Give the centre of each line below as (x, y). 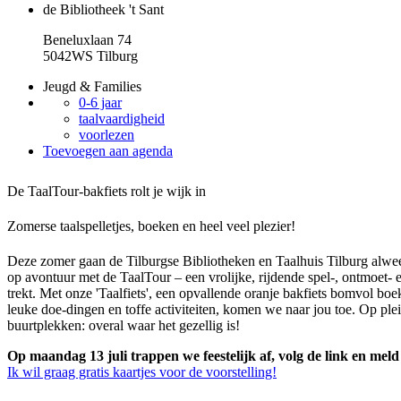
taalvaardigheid (122, 119)
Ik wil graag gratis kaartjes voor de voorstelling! (142, 372)
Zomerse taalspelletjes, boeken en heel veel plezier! (151, 226)
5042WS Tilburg (90, 56)
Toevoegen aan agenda (108, 151)
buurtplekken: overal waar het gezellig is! (124, 326)
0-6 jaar (100, 102)
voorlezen (107, 135)
